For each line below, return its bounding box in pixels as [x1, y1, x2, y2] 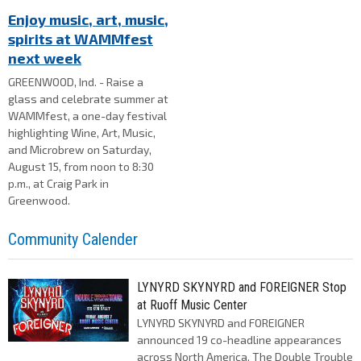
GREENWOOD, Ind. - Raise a [8, 74, 143, 89]
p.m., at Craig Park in [8, 176, 109, 190]
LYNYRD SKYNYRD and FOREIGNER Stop [136, 279, 346, 295]
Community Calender [8, 229, 138, 249]
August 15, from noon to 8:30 [8, 159, 154, 173]
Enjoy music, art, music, [8, 10, 168, 28]
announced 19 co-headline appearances [136, 332, 342, 346]
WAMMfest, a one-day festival [8, 108, 167, 122]
